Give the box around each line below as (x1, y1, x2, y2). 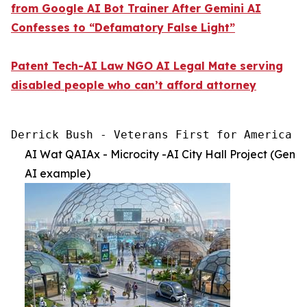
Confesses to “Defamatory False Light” (11, 21, 235, 35)
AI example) (25, 167, 90, 181)
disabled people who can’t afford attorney (11, 78, 256, 93)
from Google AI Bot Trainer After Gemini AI (11, 1, 261, 16)
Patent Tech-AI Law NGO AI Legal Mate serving (11, 59, 283, 73)
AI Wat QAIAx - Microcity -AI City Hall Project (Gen (25, 147, 295, 162)
